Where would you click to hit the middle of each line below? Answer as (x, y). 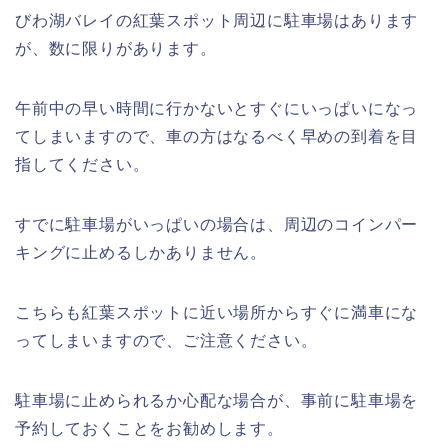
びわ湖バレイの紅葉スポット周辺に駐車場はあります (217, 20)
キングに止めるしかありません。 (141, 252)
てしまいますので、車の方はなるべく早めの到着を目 (217, 136)
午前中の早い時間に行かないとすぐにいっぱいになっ (217, 108)
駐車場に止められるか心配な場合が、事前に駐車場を (217, 400)
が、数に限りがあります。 (116, 48)
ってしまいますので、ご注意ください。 (166, 340)
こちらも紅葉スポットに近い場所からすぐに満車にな (217, 312)
